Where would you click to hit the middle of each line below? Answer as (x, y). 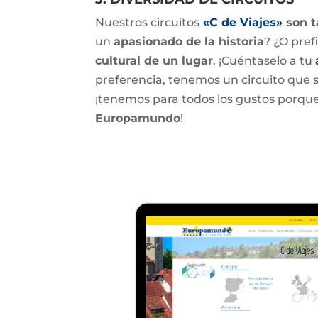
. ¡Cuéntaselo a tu (264, 60)
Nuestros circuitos (148, 22)
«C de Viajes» (241, 22)
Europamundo (138, 118)
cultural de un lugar (154, 60)
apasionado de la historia (189, 41)
